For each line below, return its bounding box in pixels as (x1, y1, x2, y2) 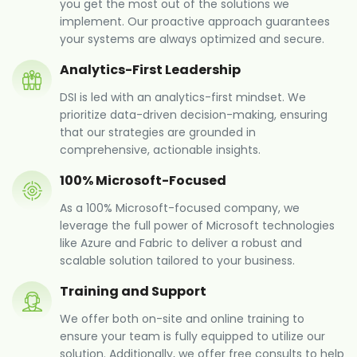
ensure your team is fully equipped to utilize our (60, 328, 325, 345)
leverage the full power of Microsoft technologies (60, 218, 335, 234)
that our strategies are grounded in (60, 124, 256, 141)
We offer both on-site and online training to (60, 311, 304, 328)
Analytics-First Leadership (60, 61, 241, 80)
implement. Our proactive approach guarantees (60, 14, 330, 30)
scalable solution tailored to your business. (60, 253, 295, 269)
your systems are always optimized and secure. (60, 31, 324, 48)
